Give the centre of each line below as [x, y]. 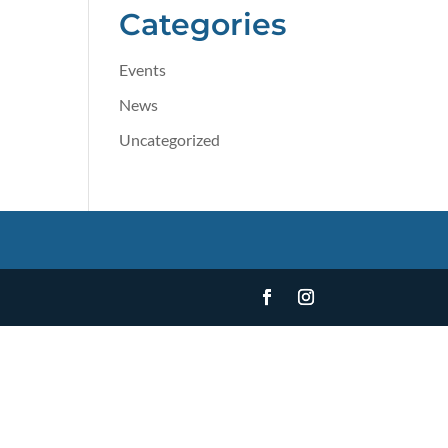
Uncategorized [170, 139]
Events [143, 69]
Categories [203, 24]
